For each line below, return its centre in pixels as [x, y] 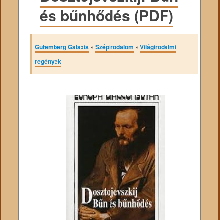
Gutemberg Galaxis [62, 46]
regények [48, 61]
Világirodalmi [158, 46]
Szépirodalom [115, 46]
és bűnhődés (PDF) [107, 15]
